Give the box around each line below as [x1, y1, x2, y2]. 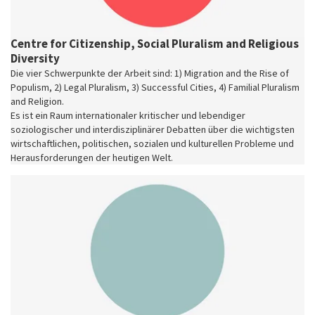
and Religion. [11, 94, 64, 108]
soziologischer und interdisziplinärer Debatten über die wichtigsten [11, 122, 295, 136]
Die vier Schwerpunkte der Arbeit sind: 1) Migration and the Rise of [11, 66, 289, 79]
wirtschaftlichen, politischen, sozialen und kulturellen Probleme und [11, 136, 294, 150]
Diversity [11, 50, 60, 66]
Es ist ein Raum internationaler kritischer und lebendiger [11, 108, 245, 122]
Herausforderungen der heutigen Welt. [11, 150, 173, 164]
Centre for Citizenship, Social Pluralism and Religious [11, 35, 299, 51]
